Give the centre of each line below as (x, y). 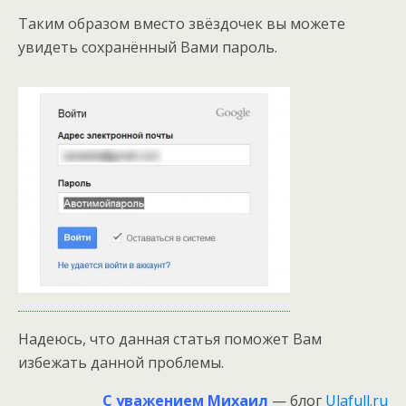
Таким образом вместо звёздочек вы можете (182, 24)
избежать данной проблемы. (121, 362)
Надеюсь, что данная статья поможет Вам (170, 339)
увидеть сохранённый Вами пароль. (148, 47)
